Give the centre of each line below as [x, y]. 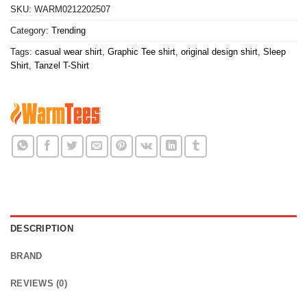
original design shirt [219, 51]
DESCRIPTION [42, 228]
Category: [31, 30]
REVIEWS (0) [39, 283]
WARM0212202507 [72, 9]
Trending [69, 30]
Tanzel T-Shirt [62, 65]
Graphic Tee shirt [142, 51]
